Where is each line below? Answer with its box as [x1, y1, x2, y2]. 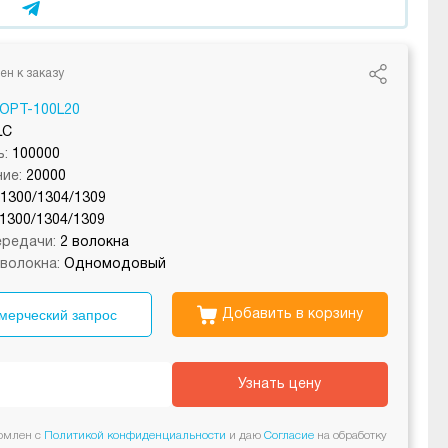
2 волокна [59, 236, 129, 249]
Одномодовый [63, 258, 166, 271]
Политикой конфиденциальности [43, 430, 226, 441]
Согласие [263, 430, 314, 441]
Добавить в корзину [222, 307, 364, 321]
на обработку [313, 430, 387, 441]
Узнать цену [238, 377, 322, 391]
